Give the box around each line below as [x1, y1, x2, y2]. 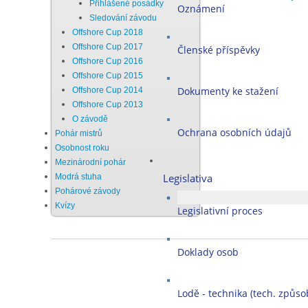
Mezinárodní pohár [54, 157, 126, 167]
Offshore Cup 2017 [71, 42, 143, 52]
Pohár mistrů [54, 129, 102, 138]
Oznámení [177, 2, 225, 15]
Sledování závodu [89, 13, 157, 23]
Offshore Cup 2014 [71, 85, 143, 95]
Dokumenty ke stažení [177, 85, 278, 98]
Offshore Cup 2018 [71, 27, 143, 37]
